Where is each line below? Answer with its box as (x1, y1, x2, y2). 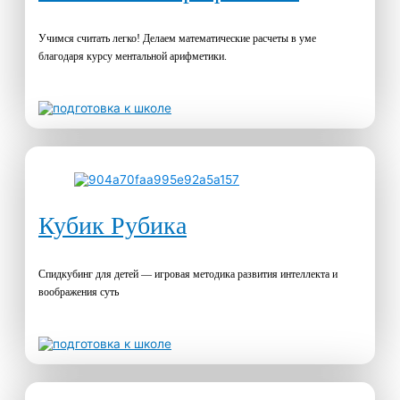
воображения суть (38, 285, 119, 298)
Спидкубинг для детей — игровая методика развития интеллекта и (38, 267, 337, 280)
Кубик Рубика (38, 211, 187, 239)
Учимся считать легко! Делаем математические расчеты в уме (38, 32, 316, 46)
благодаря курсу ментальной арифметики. (38, 50, 227, 63)
